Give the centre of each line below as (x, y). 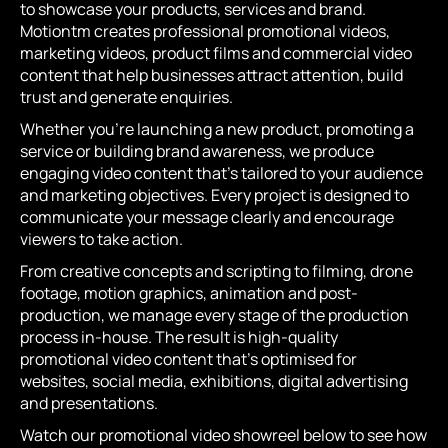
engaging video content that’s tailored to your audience (221, 173)
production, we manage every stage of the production (214, 315)
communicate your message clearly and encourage (207, 217)
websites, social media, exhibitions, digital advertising (214, 381)
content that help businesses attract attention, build (211, 75)
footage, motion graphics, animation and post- (189, 293)
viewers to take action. (101, 239)
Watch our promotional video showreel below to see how (223, 435)
